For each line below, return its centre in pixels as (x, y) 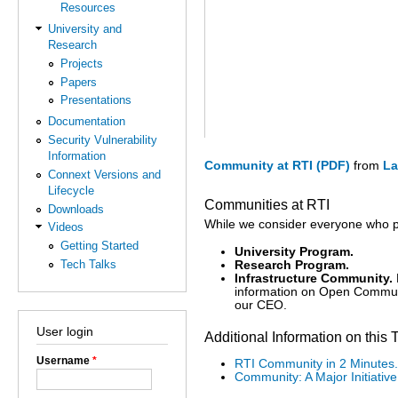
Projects (81, 64)
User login (65, 332)
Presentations (96, 100)
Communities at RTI (267, 205)
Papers (78, 82)
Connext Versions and (105, 174)
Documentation (87, 122)
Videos (66, 227)
